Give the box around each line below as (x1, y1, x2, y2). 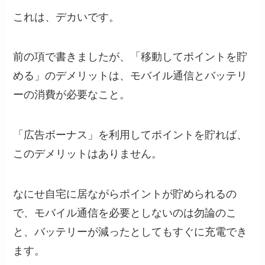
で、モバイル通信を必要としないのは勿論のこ (13, 207, 237, 219)
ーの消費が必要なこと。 (13, 89, 131, 101)
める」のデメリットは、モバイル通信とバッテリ (13, 70, 248, 82)
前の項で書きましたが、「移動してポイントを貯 (13, 51, 248, 63)
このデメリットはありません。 (13, 148, 163, 160)
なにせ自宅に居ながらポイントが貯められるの (13, 188, 237, 201)
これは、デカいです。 (13, 11, 120, 23)
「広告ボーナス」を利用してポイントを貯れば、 (13, 129, 248, 141)
